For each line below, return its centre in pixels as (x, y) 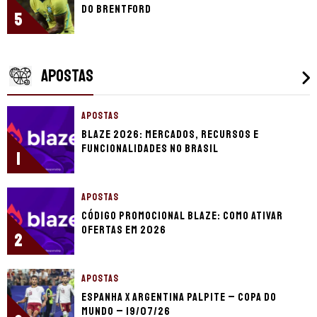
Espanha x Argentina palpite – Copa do (179, 298)
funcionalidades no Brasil (150, 149)
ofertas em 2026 (124, 230)
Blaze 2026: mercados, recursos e (170, 135)
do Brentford (116, 10)
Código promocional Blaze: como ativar (182, 216)
